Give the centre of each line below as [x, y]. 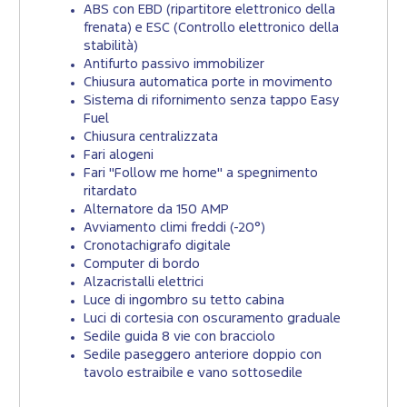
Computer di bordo [142, 264]
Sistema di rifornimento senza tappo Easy [212, 101]
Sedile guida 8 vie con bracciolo [179, 337]
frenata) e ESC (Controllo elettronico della [211, 28]
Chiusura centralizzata [151, 137]
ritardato [110, 192]
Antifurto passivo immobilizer [174, 65]
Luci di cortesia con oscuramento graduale [212, 319]
